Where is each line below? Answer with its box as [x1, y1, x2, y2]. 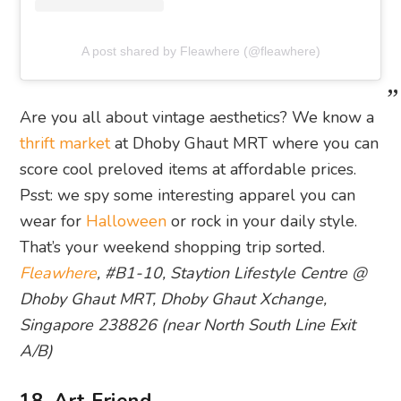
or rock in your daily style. [166, 210, 358, 233]
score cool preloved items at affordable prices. [20, 158, 357, 181]
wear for [20, 210, 87, 233]
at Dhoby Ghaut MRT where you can [110, 132, 380, 155]
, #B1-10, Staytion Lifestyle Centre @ [97, 262, 368, 285]
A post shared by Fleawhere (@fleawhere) [81, 44, 320, 59]
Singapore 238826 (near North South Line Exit [20, 314, 356, 337]
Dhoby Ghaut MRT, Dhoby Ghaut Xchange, [20, 288, 328, 311]
